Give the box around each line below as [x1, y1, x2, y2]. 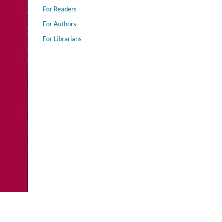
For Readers [43, 4, 77, 13]
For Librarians [43, 34, 82, 43]
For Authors [43, 19, 76, 28]
